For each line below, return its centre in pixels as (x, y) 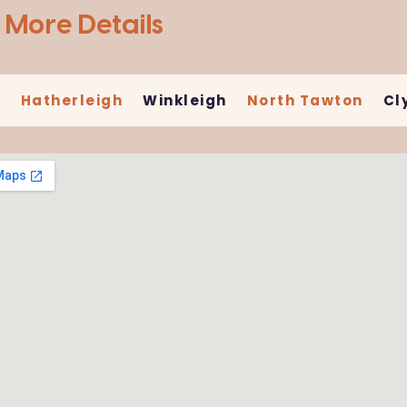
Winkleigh (185, 101)
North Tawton (305, 101)
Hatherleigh (71, 101)
